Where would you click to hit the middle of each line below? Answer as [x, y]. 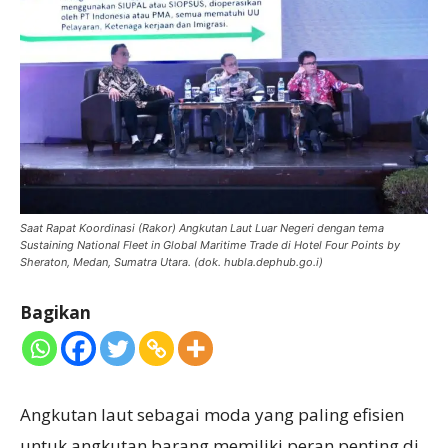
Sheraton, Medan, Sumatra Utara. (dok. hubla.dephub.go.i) [171, 262]
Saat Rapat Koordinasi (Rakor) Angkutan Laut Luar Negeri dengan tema [202, 228]
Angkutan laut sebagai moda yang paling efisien [212, 415]
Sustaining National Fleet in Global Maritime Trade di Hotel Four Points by [210, 245]
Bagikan [55, 313]
